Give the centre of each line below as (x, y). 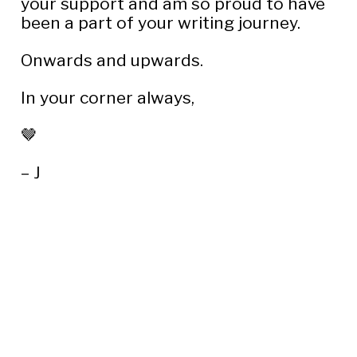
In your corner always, (107, 98)
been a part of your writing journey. (160, 23)
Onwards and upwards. (112, 61)
